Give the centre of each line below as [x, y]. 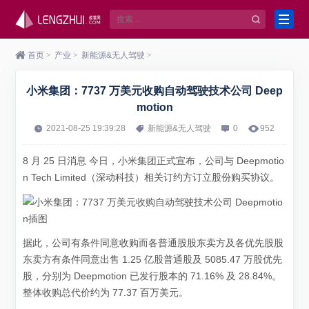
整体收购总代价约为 [68, 293]
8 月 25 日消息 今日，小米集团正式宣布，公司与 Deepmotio [154, 161]
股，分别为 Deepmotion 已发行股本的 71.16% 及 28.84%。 [152, 276]
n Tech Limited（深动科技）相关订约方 [108, 178]
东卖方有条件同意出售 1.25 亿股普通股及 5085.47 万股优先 [153, 260]
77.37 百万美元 [146, 293]
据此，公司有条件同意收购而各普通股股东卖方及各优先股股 [153, 243]
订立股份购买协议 [231, 178]
